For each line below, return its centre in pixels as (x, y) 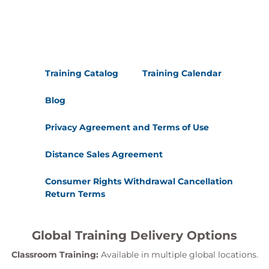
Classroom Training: (55, 255)
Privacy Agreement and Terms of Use (127, 127)
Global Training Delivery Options (134, 235)
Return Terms (75, 194)
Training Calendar (182, 73)
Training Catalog (82, 73)
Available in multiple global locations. (178, 255)
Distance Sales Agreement (104, 154)
